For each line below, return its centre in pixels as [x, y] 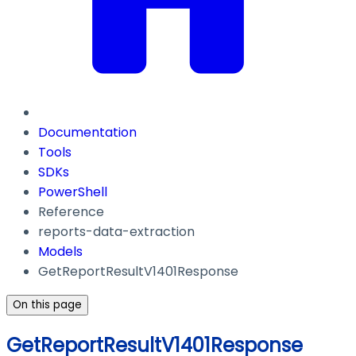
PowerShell [73, 192]
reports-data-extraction [116, 232]
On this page [47, 305]
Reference [71, 212]
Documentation [87, 133]
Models [60, 252]
